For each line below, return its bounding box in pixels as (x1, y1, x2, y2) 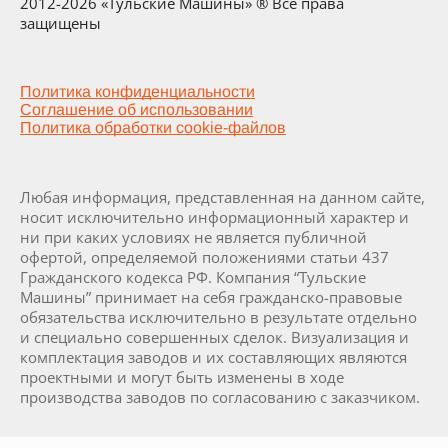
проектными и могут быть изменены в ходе (20, 367, 344, 387)
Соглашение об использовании (20, 101, 253, 118)
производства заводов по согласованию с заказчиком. (20, 387, 420, 407)
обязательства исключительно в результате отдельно (20, 307, 417, 327)
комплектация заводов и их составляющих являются (20, 347, 407, 367)
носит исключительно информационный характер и (20, 207, 409, 227)
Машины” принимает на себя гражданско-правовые (20, 287, 402, 307)
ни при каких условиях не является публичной (20, 227, 367, 247)
